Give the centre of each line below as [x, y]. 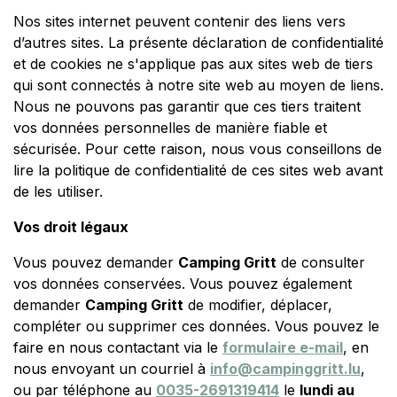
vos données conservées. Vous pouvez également [183, 284]
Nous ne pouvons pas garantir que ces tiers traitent [187, 107]
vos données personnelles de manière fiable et [170, 128]
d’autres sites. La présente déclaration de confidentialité [198, 43]
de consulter [321, 263]
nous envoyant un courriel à [112, 369]
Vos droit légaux [71, 227]
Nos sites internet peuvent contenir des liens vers [179, 22]
